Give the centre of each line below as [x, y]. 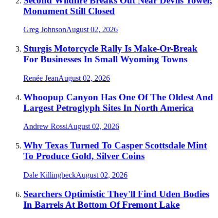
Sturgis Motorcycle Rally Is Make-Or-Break [110, 49]
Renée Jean [41, 78]
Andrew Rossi [45, 127]
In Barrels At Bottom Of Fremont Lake [101, 204]
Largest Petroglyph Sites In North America [109, 108]
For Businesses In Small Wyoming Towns [105, 59]
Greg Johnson [45, 30]
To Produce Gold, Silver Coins [84, 156]
